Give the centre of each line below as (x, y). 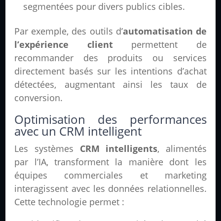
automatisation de (165, 31)
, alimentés (182, 149)
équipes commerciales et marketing (110, 175)
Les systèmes (47, 149)
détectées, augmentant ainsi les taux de (110, 85)
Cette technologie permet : (70, 202)
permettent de (160, 45)
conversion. (39, 98)
